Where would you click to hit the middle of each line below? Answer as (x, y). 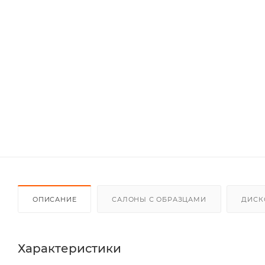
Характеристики (70, 248)
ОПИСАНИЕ (55, 199)
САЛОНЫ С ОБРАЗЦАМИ (159, 199)
